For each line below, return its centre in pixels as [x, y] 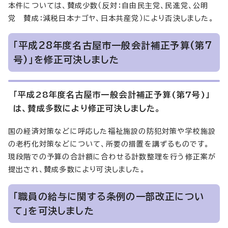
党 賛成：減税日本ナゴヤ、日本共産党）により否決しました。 [111, 18]
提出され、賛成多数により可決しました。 [77, 169]
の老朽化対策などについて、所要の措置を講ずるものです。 [109, 144]
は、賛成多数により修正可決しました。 [87, 108]
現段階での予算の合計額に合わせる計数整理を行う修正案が [112, 156]
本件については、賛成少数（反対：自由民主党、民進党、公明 [108, 5]
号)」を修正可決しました [66, 59]
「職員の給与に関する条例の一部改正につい [109, 196]
